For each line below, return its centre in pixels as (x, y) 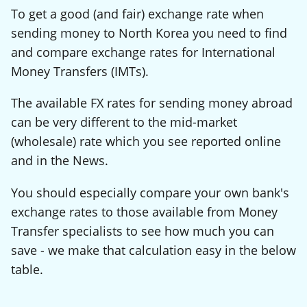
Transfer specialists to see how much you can (143, 231)
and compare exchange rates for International (143, 52)
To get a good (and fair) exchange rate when (137, 13)
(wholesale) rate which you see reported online (146, 142)
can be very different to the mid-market (124, 122)
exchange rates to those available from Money (144, 211)
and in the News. (60, 161)
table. (27, 269)
